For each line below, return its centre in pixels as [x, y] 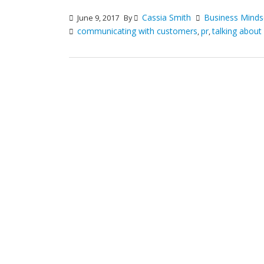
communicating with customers [137, 31]
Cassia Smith [166, 17]
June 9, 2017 [97, 18]
